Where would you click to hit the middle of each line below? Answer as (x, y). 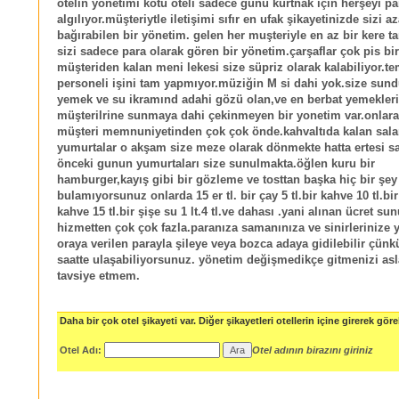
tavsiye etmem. (98, 277)
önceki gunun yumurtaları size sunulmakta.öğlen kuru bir (216, 164)
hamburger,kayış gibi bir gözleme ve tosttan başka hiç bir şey (227, 180)
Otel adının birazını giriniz (313, 350)
